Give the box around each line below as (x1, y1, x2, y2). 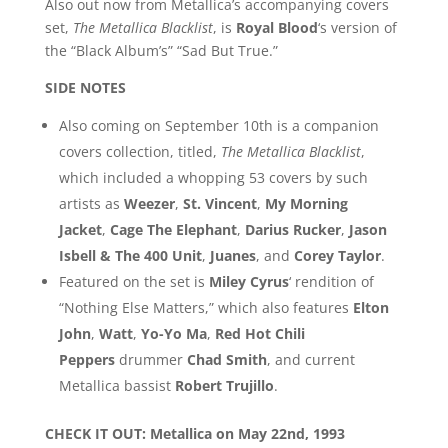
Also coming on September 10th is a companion (58, 115, 379, 135)
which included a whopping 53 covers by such (58, 167, 368, 187)
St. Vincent (178, 193, 257, 213)
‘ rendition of (288, 271, 374, 291)
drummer (114, 349, 183, 369)
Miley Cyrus (208, 271, 289, 291)
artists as (58, 193, 120, 213)
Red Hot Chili (214, 323, 305, 343)
